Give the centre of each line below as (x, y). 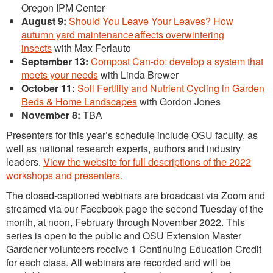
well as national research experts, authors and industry (123, 148)
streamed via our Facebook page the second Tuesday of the (135, 209)
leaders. (25, 162)
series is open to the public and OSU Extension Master (124, 236)
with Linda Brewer (140, 75)
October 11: (48, 88)
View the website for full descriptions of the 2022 (147, 162)
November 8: (52, 115)
